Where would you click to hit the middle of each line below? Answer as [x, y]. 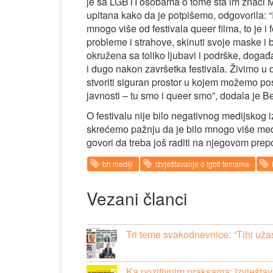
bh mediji [118, 164]
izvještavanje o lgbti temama [202, 164]
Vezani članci [137, 198]
